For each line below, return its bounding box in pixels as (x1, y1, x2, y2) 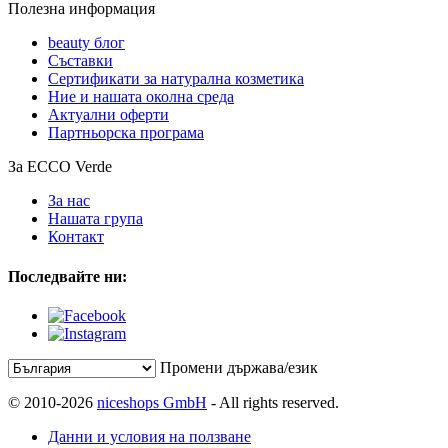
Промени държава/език (160, 358, 318, 376)
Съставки (48, 52, 113, 70)
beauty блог (48, 34, 125, 52)
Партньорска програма (48, 124, 204, 142)
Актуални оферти (48, 106, 169, 124)
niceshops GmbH (97, 393, 207, 411)
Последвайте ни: (8, 267, 127, 285)
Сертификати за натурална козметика (48, 70, 304, 88)
